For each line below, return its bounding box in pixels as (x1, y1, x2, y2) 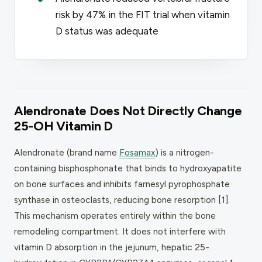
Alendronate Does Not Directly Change (14, 102, 242, 119)
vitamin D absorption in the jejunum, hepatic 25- (14, 241, 209, 253)
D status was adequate (56, 25, 158, 37)
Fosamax (119, 146, 155, 158)
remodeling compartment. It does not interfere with (14, 225, 226, 237)
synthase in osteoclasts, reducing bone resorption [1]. (14, 194, 230, 205)
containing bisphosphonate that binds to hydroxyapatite (14, 162, 242, 174)
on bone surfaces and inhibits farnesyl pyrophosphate (14, 178, 230, 189)
